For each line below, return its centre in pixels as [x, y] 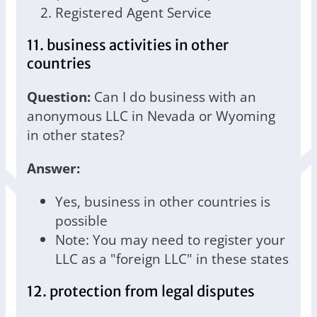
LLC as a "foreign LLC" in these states [172, 259]
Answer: [53, 168]
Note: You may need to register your [170, 240]
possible [81, 221]
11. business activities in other [128, 46]
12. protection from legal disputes [141, 292]
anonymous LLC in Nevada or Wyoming [151, 116]
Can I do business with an [173, 97]
